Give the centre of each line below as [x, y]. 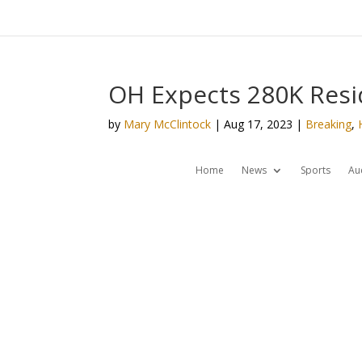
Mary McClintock [168, 124]
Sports [315, 170]
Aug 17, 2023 [259, 124]
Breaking [329, 124]
